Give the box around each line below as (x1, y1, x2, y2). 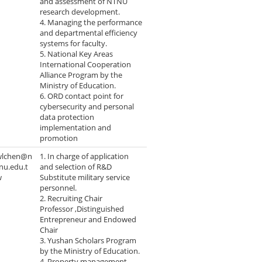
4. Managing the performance (40, 17, 143, 28)
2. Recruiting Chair (40, 193, 103, 204)
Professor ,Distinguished (40, 204, 125, 215)
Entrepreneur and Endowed (40, 214, 137, 225)
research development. (40, 6, 120, 18)
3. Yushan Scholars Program (40, 235, 137, 246)
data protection (40, 112, 95, 123)
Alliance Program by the (40, 70, 123, 81)
